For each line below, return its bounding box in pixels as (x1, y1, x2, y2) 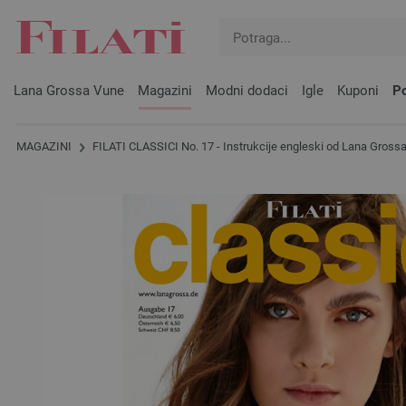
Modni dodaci (206, 82, 288, 99)
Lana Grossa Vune (14, 82, 124, 99)
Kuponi (337, 82, 379, 99)
